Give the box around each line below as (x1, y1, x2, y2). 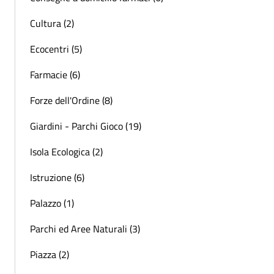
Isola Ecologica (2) (30, 144, 103, 159)
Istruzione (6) (30, 169, 84, 185)
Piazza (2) (30, 246, 69, 262)
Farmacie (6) (30, 67, 80, 82)
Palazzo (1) (30, 195, 74, 210)
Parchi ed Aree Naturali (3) (30, 221, 140, 236)
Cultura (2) (30, 15, 74, 31)
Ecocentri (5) (30, 41, 82, 56)
